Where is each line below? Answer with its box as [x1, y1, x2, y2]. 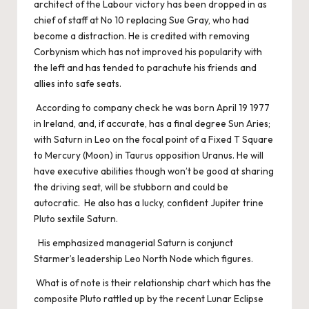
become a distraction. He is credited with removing [34, 30, 250, 43]
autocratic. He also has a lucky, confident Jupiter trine [34, 197, 263, 210]
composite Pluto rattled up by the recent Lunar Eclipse [34, 292, 263, 306]
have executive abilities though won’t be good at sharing [34, 165, 274, 178]
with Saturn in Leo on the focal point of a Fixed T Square [34, 133, 273, 146]
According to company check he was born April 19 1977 [34, 101, 270, 114]
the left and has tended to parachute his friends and [34, 61, 257, 74]
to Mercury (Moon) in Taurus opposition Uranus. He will [34, 149, 263, 162]
